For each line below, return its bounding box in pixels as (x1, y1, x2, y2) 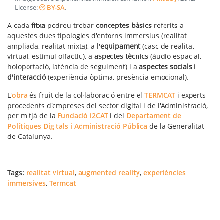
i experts (177, 90, 206, 100)
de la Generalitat (147, 121, 204, 131)
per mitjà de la (7, 110, 57, 120)
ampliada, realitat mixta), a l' (7, 41, 100, 51)
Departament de (126, 110, 181, 120)
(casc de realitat (140, 41, 194, 51)
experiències (143, 167, 186, 177)
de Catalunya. (7, 131, 53, 141)
